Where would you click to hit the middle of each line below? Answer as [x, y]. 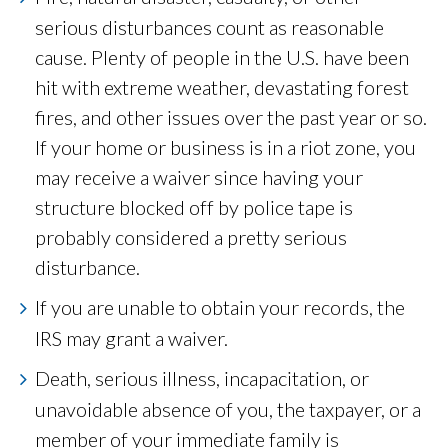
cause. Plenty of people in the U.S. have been [222, 57]
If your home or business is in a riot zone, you [225, 147]
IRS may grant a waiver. [131, 338]
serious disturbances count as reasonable [209, 27]
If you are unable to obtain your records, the [220, 307]
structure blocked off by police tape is [194, 207]
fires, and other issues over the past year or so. [231, 117]
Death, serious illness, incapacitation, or [202, 378]
